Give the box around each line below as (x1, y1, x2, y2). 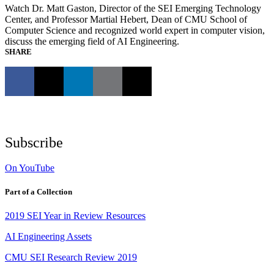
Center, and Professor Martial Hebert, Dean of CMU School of (5, 13, 247, 24)
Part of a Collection (5, 187, 72, 196)
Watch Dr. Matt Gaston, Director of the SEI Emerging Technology (5, 2, 261, 13)
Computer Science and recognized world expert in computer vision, (5, 24, 265, 35)
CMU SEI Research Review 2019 (5, 251, 137, 262)
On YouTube (5, 162, 54, 173)
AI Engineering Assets (5, 231, 92, 242)
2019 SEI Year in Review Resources (5, 210, 146, 221)
